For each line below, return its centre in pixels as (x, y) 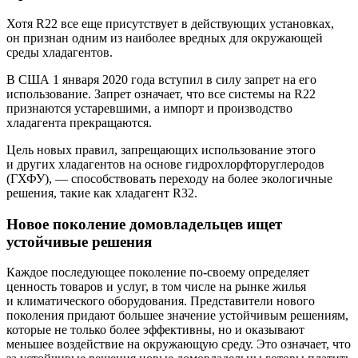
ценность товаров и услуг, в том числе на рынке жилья (156, 287)
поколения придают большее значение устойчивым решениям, (177, 316)
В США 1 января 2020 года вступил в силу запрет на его (161, 79)
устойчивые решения (79, 241)
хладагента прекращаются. (79, 122)
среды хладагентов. (60, 52)
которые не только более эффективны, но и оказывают (155, 330)
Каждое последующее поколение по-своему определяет (158, 272)
